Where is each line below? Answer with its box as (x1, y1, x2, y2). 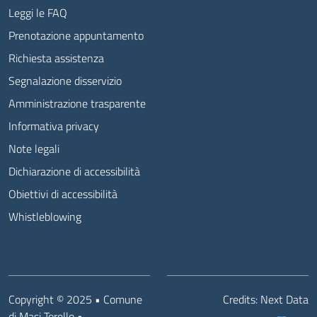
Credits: (223, 290, 260, 308)
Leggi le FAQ (8, 4, 67, 21)
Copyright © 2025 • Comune (8, 290, 142, 308)
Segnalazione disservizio (8, 72, 122, 89)
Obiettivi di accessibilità (8, 185, 117, 202)
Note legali (8, 140, 59, 157)
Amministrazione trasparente (8, 95, 146, 112)
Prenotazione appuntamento (8, 27, 144, 44)
